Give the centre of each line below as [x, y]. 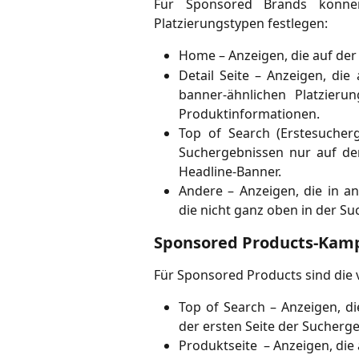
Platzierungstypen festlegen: [241, 24]
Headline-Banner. [230, 171]
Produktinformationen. [249, 113]
